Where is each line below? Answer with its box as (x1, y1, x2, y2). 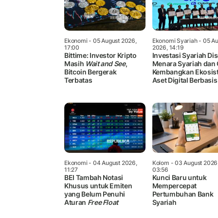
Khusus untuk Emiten (64, 182, 132, 190)
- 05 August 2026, (87, 37, 137, 45)
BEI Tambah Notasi (64, 173, 124, 182)
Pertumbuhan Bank (152, 190, 214, 199)
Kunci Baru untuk (152, 173, 207, 182)
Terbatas (64, 76, 92, 85)
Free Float (87, 198, 119, 207)
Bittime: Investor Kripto (64, 51, 137, 60)
